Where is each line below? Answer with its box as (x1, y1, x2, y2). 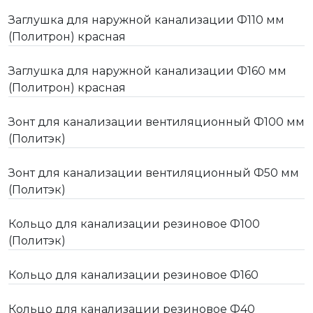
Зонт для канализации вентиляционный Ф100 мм (8, 115, 305, 129)
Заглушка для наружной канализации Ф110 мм (8, 13, 284, 27)
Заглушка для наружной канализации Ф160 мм (8, 64, 286, 78)
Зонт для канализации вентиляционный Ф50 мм (8, 166, 299, 180)
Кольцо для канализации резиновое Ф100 (8, 217, 260, 231)
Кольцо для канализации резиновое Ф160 (8, 268, 259, 282)
